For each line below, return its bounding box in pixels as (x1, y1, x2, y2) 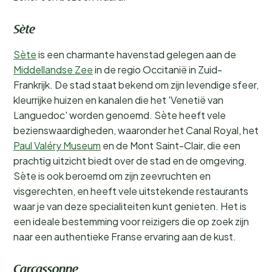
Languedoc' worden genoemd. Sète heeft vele (13, 109, 226, 121)
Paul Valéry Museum (13, 139, 101, 152)
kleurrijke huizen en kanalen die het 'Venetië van (13, 93, 223, 106)
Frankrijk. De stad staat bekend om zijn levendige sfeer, (13, 78, 259, 91)
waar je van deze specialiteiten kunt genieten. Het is (13, 200, 246, 212)
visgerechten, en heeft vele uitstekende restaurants (13, 185, 248, 197)
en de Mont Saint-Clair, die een (101, 139, 240, 152)
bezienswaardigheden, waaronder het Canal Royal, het (13, 124, 259, 137)
